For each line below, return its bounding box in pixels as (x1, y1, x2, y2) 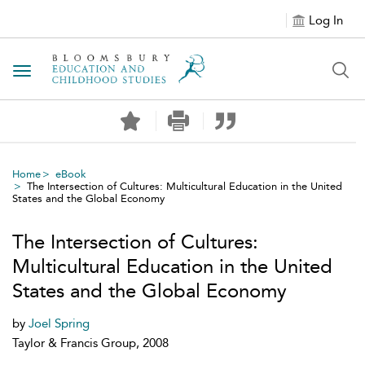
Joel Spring (29, 316, 90, 331)
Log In (309, 13, 343, 28)
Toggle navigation (21, 64, 127, 80)
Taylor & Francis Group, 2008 (12, 336, 169, 350)
